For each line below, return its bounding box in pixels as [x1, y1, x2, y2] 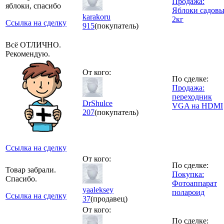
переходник [172, 92, 212, 101]
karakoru [82, 12, 110, 21]
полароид [172, 187, 204, 196]
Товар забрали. [5, 165, 56, 174]
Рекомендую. [5, 49, 50, 58]
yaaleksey [82, 185, 113, 194]
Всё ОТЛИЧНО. [5, 40, 61, 49]
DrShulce [82, 98, 112, 107]
